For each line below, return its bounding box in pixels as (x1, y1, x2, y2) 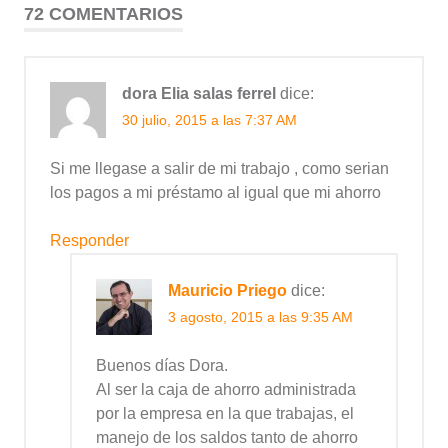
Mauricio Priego (168, 282, 287, 300)
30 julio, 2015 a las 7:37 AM (122, 112, 297, 129)
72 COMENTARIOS (24, 4, 183, 25)
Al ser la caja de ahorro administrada (96, 381, 356, 399)
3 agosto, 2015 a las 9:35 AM (168, 309, 353, 326)
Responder (50, 232, 129, 250)
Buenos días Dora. (96, 357, 228, 375)
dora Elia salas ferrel (122, 85, 276, 103)
